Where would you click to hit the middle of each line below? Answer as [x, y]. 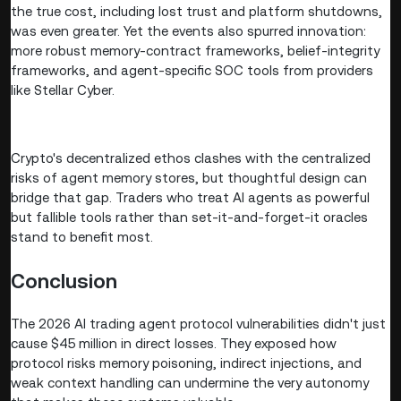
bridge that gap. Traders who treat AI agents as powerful [190, 198]
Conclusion [64, 282]
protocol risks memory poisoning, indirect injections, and [186, 363]
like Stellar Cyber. [63, 90]
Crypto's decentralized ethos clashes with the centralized [191, 158]
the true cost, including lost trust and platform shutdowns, [196, 12]
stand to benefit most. [82, 237]
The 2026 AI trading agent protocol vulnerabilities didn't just [198, 324]
